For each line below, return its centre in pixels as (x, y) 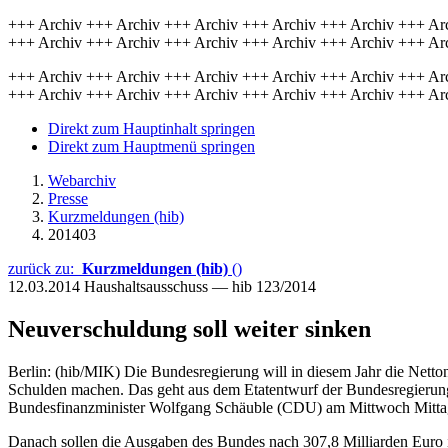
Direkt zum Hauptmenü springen (151, 146)
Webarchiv (82, 180)
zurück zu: (45, 268)
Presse (68, 198)
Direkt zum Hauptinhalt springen (151, 128)
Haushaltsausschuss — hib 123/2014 (200, 286)
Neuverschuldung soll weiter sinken (189, 328)
